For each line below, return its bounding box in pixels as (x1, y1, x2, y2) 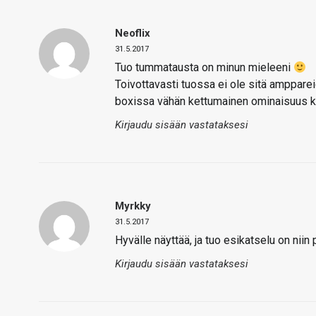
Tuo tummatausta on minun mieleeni (115, 61, 293, 74)
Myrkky (115, 200, 151, 212)
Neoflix (115, 27, 150, 39)
